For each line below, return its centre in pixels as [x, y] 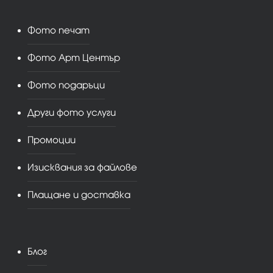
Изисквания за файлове [82, 167]
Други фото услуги [72, 112]
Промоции [51, 140]
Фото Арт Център [74, 57]
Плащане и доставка [79, 194]
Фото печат [58, 30]
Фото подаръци [66, 85]
